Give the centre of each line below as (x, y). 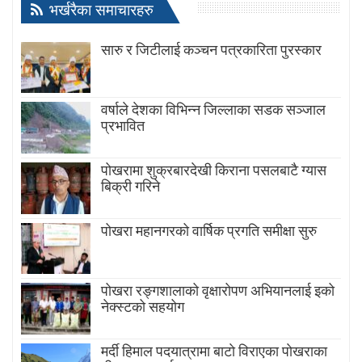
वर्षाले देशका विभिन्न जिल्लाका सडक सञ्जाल (213, 110)
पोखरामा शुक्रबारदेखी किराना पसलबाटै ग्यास (214, 170)
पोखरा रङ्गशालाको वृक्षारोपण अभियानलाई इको (218, 291)
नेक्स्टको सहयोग (143, 307)
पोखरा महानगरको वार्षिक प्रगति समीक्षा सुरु (209, 230)
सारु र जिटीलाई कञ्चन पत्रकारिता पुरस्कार (211, 49)
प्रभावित (123, 126)
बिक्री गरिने (130, 187)
